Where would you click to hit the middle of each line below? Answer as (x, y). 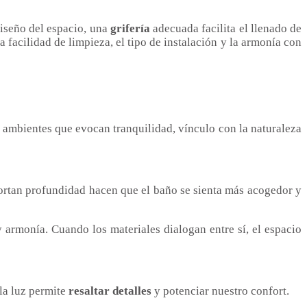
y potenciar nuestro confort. (220, 291)
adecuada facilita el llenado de (225, 29)
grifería (130, 29)
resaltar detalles (110, 291)
